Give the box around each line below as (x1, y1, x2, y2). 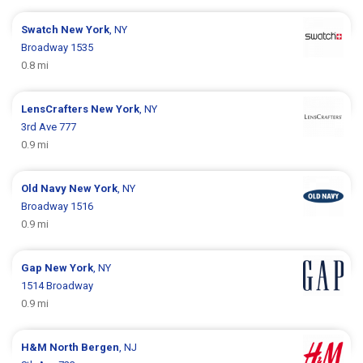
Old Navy (21, 181, 70, 194)
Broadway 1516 (21, 199, 94, 212)
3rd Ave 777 (21, 120, 77, 133)
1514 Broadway (21, 279, 94, 292)
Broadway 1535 (21, 41, 94, 53)
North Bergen (49, 340, 120, 353)
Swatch (21, 23, 62, 36)
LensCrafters (21, 102, 92, 115)
